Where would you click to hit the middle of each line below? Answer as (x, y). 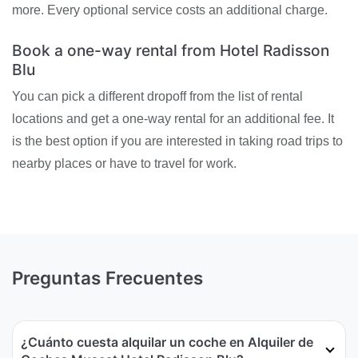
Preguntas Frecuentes (107, 278)
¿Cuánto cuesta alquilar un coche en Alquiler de (167, 342)
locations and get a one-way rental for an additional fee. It (173, 118)
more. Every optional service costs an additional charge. (170, 10)
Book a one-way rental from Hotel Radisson (171, 50)
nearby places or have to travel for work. (124, 163)
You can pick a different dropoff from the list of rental (157, 96)
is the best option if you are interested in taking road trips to (177, 141)
